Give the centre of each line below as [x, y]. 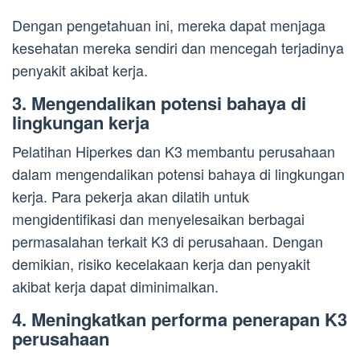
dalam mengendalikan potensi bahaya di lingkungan [178, 173]
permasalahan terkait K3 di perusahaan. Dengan [168, 241]
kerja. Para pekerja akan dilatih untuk [131, 196]
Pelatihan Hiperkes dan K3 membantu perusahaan [174, 151]
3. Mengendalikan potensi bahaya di [159, 102]
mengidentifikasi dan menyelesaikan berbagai [158, 218]
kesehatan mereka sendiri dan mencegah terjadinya [178, 47]
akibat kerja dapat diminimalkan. [115, 286]
